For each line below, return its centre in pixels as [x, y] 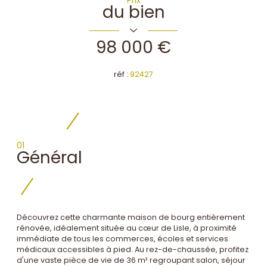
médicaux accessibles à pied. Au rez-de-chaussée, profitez [133, 250]
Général [49, 157]
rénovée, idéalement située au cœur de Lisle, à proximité [127, 228]
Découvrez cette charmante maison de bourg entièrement [131, 218]
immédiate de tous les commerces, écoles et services [122, 239]
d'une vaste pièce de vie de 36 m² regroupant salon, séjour [131, 260]
